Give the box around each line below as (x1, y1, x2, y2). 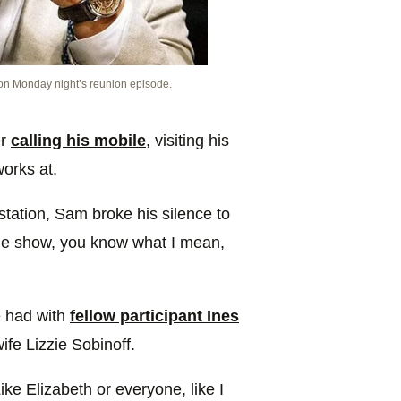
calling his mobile (11, 131, 146, 149)
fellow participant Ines (70, 306, 239, 325)
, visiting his (146, 131, 229, 149)
